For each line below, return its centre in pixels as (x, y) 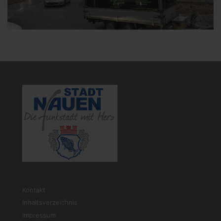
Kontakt (34, 190)
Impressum (39, 215)
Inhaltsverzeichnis (50, 203)
